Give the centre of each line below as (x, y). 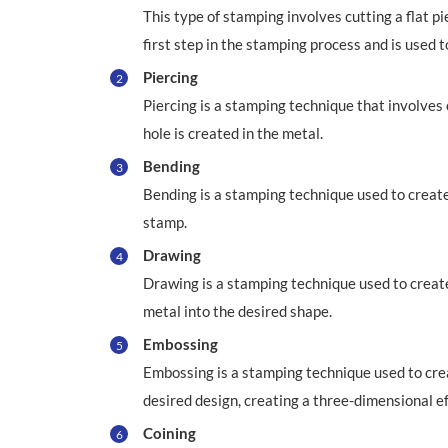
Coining (169, 433)
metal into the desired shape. (237, 311)
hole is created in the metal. (233, 133)
